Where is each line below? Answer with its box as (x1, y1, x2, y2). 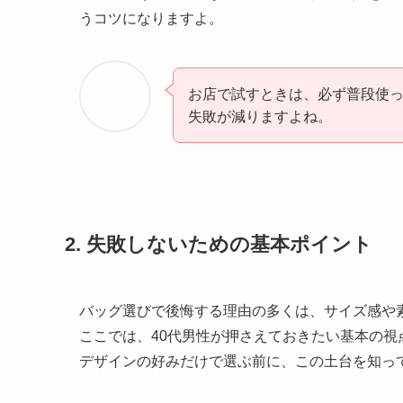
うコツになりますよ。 (79, 10, 223, 26)
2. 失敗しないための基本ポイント (65, 233, 372, 256)
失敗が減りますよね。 (188, 108, 332, 124)
